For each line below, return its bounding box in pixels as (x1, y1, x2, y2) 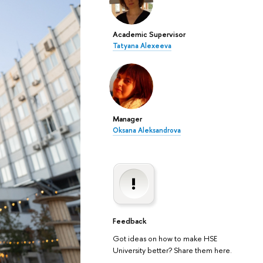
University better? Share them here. (112, 245, 232, 256)
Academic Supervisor (112, 28, 186, 39)
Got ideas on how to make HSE (112, 233, 217, 244)
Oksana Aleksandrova (112, 125, 181, 135)
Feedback (112, 215, 146, 226)
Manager (112, 113, 142, 124)
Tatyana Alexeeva (112, 41, 171, 50)
